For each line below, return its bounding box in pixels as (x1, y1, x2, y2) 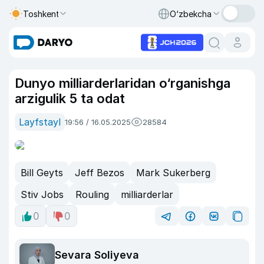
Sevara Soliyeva (55, 249, 139, 262)
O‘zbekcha (170, 8, 212, 19)
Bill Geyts (21, 166, 63, 179)
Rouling (75, 188, 109, 200)
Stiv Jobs (21, 188, 64, 200)
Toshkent (23, 8, 60, 19)
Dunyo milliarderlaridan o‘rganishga (15, 75, 230, 91)
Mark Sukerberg (136, 166, 210, 179)
